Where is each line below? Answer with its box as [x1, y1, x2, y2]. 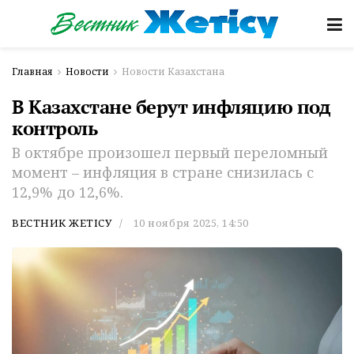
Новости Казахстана [122, 65, 224, 78]
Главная [12, 65, 53, 78]
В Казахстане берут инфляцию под [12, 94, 331, 119]
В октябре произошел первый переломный [12, 142, 328, 162]
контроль [12, 115, 98, 141]
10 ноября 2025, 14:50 [133, 215, 249, 230]
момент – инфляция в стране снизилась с [12, 162, 314, 182]
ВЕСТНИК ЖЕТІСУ [12, 215, 112, 230]
